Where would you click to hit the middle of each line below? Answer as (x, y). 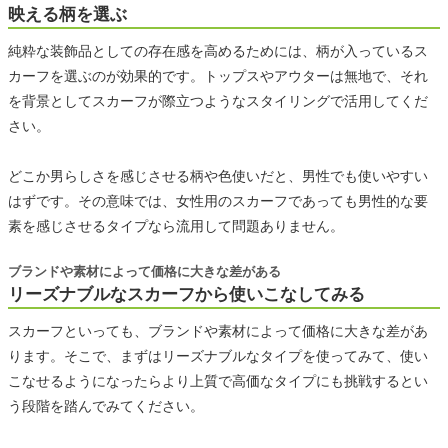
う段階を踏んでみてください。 (106, 405)
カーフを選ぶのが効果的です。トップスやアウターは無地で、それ (218, 75)
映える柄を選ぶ (67, 14)
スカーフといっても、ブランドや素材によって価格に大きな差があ (218, 330)
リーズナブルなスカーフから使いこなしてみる (186, 294)
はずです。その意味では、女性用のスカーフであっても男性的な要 (218, 200)
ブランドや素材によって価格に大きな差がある (144, 271)
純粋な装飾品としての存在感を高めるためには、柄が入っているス (218, 50)
